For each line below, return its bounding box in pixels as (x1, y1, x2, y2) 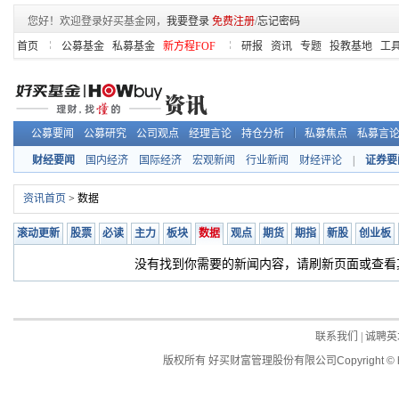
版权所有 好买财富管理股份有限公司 (163, 354, 337, 367)
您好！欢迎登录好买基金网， (28, 15, 167, 28)
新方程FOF (163, 40, 216, 53)
